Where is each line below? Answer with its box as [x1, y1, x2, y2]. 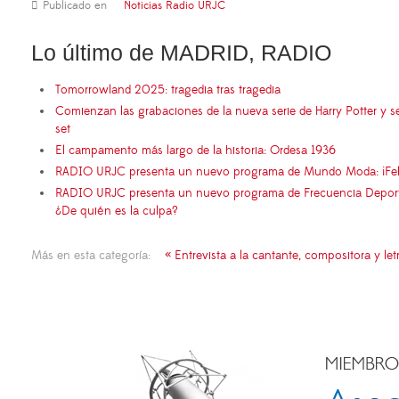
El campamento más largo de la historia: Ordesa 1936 [55, 142, 336, 159]
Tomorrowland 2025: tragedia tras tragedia [55, 81, 284, 98]
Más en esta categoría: [31, 247, 151, 264]
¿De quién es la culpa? [55, 202, 178, 219]
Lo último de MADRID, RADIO [31, 39, 331, 65]
